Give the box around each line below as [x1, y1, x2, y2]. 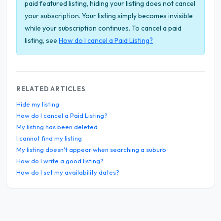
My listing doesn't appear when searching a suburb [16, 145, 166, 153]
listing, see [25, 36, 59, 45]
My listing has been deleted [16, 122, 98, 131]
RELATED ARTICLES [16, 84, 86, 93]
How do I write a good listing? [16, 156, 104, 165]
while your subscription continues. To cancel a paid [25, 23, 182, 33]
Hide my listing [16, 100, 59, 108]
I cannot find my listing [16, 134, 82, 142]
